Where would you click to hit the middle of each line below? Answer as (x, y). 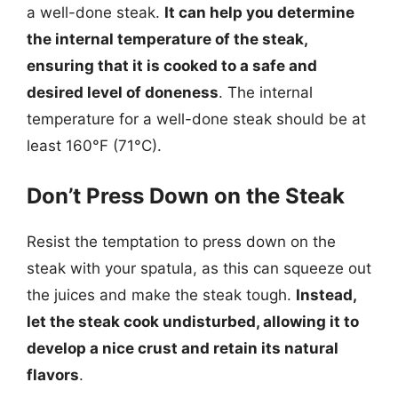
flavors (53, 375)
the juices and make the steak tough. (161, 295)
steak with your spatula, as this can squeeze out (199, 268)
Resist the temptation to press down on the (181, 242)
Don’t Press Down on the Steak (186, 196)
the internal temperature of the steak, (167, 39)
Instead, (326, 295)
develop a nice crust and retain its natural (183, 348)
